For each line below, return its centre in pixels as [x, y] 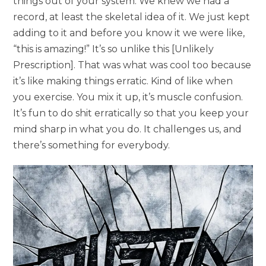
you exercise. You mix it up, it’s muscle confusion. [128, 97]
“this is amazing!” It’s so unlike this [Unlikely [114, 49]
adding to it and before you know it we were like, [129, 33]
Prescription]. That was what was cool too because [132, 65]
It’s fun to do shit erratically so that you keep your [131, 113]
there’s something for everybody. [92, 145]
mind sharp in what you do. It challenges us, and [128, 129]
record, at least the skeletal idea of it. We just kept [132, 17]
